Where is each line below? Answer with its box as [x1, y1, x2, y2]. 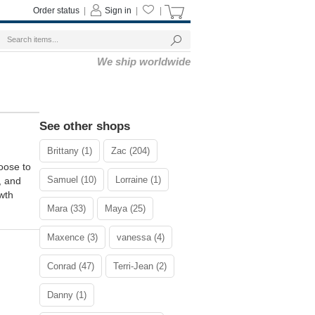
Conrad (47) [47, 261, 94, 271]
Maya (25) [105, 203, 146, 214]
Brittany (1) [47, 146, 92, 156]
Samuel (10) [47, 174, 96, 185]
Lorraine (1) [115, 174, 161, 185]
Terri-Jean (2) [113, 261, 167, 271]
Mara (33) [47, 203, 86, 214]
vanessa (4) [117, 232, 165, 243]
